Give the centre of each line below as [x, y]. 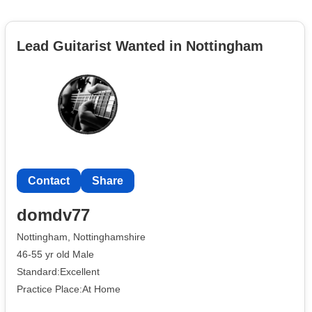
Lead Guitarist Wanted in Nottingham [140, 46]
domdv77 [53, 215]
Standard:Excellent [58, 271]
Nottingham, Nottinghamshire [81, 237]
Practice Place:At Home [69, 289]
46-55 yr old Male [55, 254]
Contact [49, 180]
